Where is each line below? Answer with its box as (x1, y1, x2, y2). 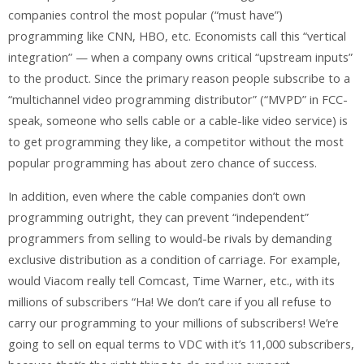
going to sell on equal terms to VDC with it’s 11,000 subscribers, (8, 336, 354, 352)
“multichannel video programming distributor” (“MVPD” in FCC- (8, 92, 348, 108)
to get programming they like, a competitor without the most (8, 134, 344, 150)
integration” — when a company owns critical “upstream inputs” (8, 50, 353, 66)
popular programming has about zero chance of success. (8, 155, 317, 171)
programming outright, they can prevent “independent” (8, 209, 309, 225)
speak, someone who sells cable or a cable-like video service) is (8, 113, 348, 129)
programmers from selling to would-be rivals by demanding (8, 230, 332, 246)
